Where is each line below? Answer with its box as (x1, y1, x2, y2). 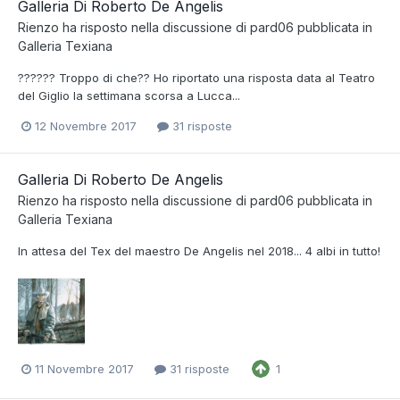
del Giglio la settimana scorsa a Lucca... (18, 87, 240, 103)
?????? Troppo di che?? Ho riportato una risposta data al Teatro (18, 70, 375, 85)
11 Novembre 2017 (35, 361, 134, 376)
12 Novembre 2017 (35, 119, 137, 134)
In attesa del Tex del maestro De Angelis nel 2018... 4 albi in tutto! (18, 244, 380, 259)
